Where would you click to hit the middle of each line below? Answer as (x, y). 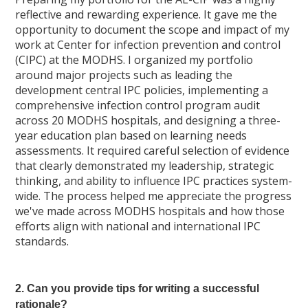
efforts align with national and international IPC (138, 226)
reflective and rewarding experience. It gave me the (146, 14)
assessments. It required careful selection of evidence (153, 151)
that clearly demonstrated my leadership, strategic (145, 166)
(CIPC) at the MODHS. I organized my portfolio (134, 60)
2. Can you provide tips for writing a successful (137, 288)
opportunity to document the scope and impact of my (153, 30)
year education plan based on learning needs (131, 135)
